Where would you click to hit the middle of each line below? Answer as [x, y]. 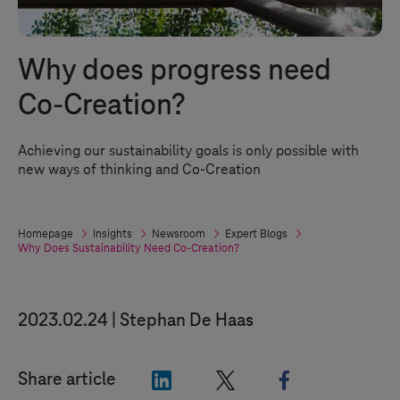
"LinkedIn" [211, 379]
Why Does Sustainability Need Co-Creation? [129, 248]
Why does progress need [175, 71]
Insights [112, 234]
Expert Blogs [256, 234]
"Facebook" [334, 379]
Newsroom [179, 234]
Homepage [46, 234]
